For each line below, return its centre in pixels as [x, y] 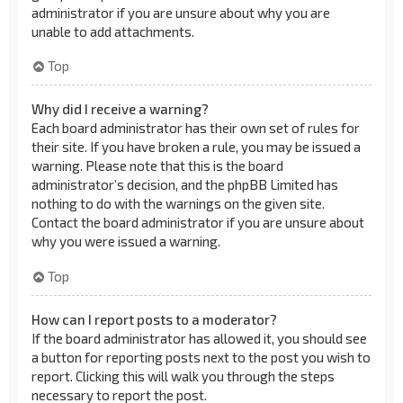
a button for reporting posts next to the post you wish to [201, 357]
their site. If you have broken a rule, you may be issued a [196, 147]
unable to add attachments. [113, 31]
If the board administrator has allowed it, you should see [199, 338]
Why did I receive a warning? [120, 109]
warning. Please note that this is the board [157, 166]
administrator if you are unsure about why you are [181, 12]
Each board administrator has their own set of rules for [196, 128]
